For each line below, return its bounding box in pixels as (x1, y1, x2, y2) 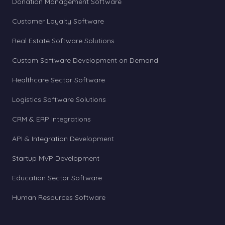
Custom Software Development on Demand (12, 56, 158, 65)
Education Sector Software (12, 173, 102, 182)
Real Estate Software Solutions (12, 36, 115, 45)
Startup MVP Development (12, 154, 99, 163)
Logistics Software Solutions (12, 95, 106, 104)
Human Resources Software (12, 193, 105, 202)
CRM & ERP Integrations (12, 115, 91, 124)
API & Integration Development (12, 134, 114, 143)
